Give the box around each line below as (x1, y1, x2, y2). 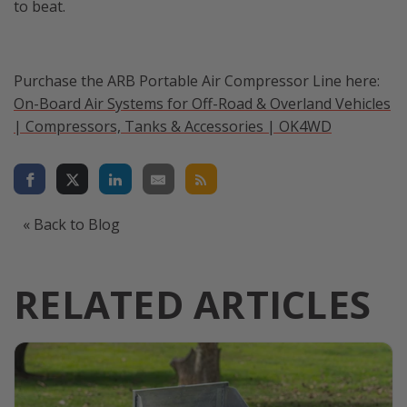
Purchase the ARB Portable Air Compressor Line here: (14, 71, 380, 92)
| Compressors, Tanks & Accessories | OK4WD (14, 116, 332, 137)
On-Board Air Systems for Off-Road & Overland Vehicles (14, 94, 391, 114)
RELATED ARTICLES (14, 278, 371, 331)
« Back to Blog (23, 214, 120, 235)
